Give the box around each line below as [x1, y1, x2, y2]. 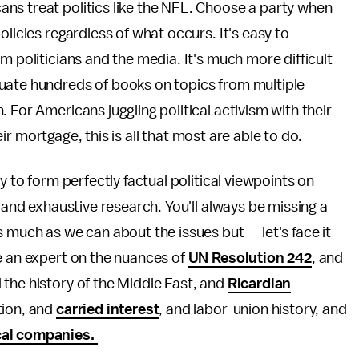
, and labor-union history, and [159, 301, 347, 317]
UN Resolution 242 [188, 250, 312, 266]
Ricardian [227, 276, 292, 292]
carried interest [56, 301, 159, 317]
